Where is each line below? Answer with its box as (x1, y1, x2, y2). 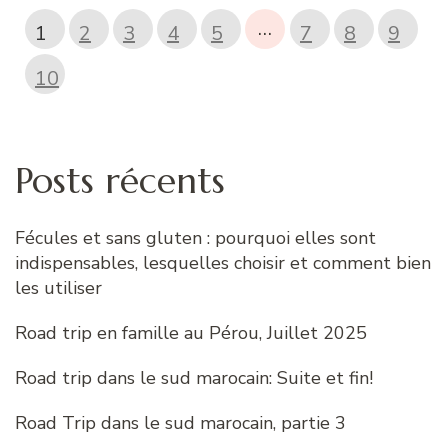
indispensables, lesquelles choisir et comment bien (15, 251, 431, 276)
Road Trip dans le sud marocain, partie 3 (15, 411, 346, 436)
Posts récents (15, 158, 225, 204)
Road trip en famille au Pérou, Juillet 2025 (15, 321, 367, 346)
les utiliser (15, 276, 102, 301)
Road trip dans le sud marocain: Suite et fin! (15, 366, 373, 391)
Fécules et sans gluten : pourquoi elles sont (15, 226, 376, 251)
